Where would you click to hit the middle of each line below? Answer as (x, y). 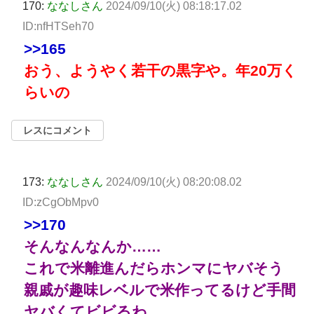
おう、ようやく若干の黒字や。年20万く (161, 70)
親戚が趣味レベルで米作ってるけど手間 (160, 289)
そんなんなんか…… (93, 246)
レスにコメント (57, 130)
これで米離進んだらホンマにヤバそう (154, 268)
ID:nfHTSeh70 (58, 26)
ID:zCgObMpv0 (61, 202)
